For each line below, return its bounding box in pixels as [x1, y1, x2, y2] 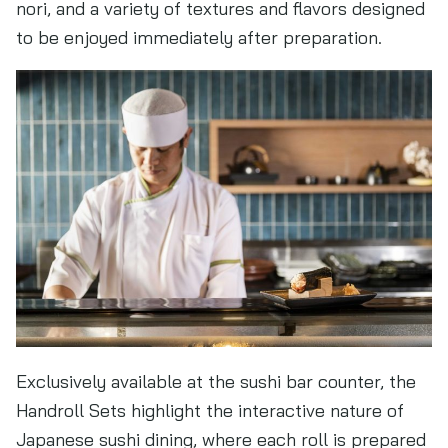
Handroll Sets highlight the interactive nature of [16, 399, 404, 422]
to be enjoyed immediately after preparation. [16, 26, 382, 49]
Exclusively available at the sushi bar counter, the [16, 370, 416, 393]
